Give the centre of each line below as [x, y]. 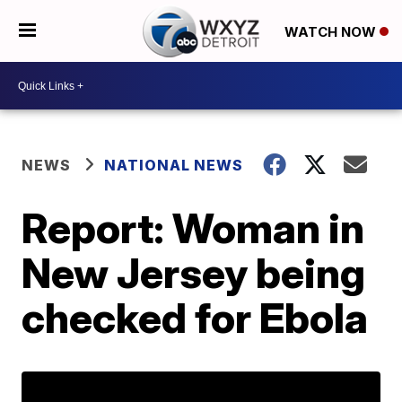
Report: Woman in [193, 228]
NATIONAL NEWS [174, 165]
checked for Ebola [195, 318]
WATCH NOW [332, 31]
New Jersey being [194, 273]
